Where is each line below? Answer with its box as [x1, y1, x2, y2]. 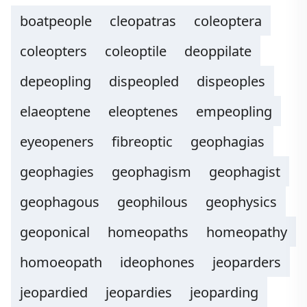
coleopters [20, 42, 87, 60]
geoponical [20, 223, 90, 241]
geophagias [191, 132, 265, 151]
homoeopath [20, 253, 102, 271]
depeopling [20, 72, 91, 90]
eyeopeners [20, 132, 94, 151]
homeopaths [108, 223, 188, 241]
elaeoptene [20, 102, 90, 121]
